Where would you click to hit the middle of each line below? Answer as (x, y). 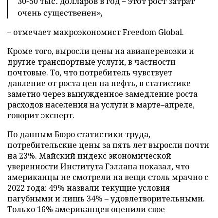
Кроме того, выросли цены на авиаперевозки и (101, 51)
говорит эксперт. (41, 115)
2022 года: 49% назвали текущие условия (89, 188)
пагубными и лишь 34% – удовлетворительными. (106, 198)
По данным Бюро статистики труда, (79, 134)
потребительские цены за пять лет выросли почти (108, 145)
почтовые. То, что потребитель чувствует (90, 72)
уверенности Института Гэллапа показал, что (98, 166)
